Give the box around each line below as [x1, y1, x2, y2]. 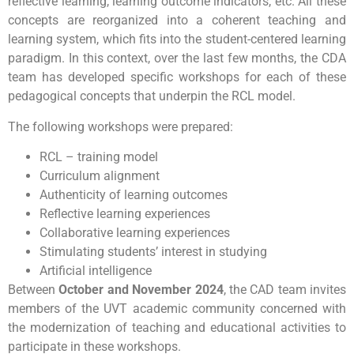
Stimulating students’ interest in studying [40, 244, 267, 260]
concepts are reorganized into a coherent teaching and [8, 13, 346, 28]
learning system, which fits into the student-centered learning [8, 32, 346, 47]
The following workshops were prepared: [8, 119, 233, 134]
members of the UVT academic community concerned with [8, 301, 346, 317]
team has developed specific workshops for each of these [8, 70, 346, 85]
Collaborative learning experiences [40, 225, 230, 241]
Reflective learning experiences [40, 206, 210, 222]
